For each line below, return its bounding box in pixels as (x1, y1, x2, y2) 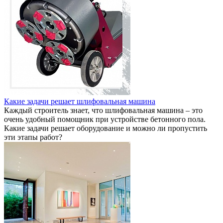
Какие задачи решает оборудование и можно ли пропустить (4, 123, 207, 132)
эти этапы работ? (4, 132, 62, 141)
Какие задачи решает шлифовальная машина (4, 97, 155, 106)
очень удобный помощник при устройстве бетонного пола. (4, 114, 206, 123)
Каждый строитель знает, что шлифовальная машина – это (4, 106, 203, 114)
